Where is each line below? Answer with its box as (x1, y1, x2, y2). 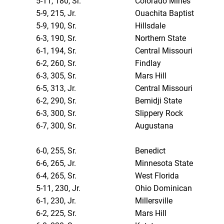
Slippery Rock (135, 108, 183, 118)
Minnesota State (135, 158, 193, 168)
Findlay (135, 58, 161, 68)
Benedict (135, 146, 166, 156)
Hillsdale (135, 21, 166, 31)
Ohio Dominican (135, 183, 192, 193)
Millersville (135, 196, 173, 206)
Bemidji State (135, 96, 182, 106)
